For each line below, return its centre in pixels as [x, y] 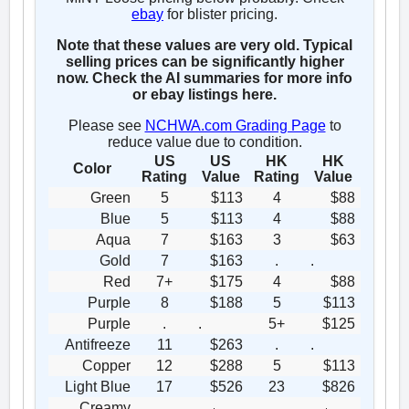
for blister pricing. [220, 14]
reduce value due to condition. [204, 142]
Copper [106, 365]
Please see [106, 125]
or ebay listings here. [204, 94]
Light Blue [98, 386]
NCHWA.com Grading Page [235, 125]
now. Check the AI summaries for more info [204, 78]
